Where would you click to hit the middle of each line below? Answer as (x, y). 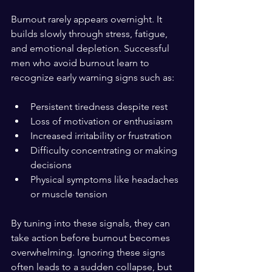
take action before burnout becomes (92, 238)
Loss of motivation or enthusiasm (104, 121)
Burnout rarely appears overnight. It (88, 19)
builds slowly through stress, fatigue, (90, 34)
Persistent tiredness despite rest (101, 107)
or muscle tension (71, 194)
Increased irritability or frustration (104, 136)
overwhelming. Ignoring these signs (89, 252)
